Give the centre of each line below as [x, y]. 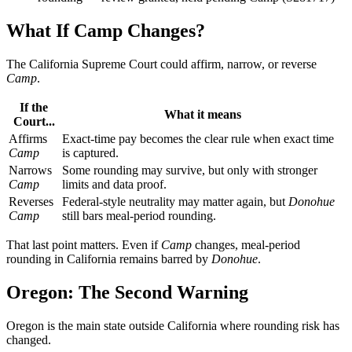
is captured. [90, 152]
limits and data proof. [114, 184]
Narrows [30, 170]
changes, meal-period [246, 244]
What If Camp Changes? [106, 30]
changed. [29, 339]
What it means [203, 114]
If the [34, 107]
